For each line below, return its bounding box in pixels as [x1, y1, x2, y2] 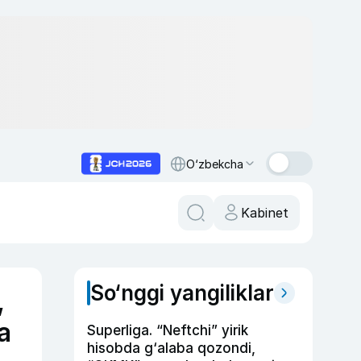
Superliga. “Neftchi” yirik [87, 322, 248, 338]
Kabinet [241, 205, 288, 221]
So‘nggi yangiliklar [90, 280, 274, 305]
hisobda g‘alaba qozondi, [87, 340, 255, 356]
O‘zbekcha [186, 156, 243, 171]
